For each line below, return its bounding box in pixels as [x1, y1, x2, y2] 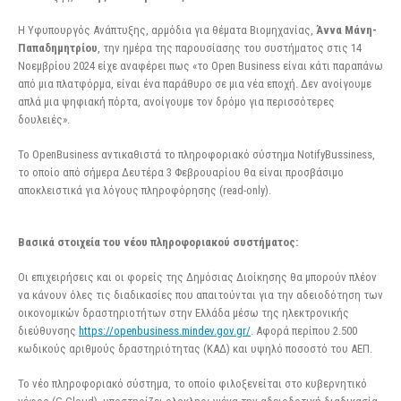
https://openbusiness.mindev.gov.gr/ [79, 324, 251, 338]
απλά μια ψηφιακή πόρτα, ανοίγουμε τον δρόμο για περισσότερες [18, 95, 335, 109]
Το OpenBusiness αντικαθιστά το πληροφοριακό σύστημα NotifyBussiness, [18, 147, 375, 161]
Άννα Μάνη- [316, 23, 377, 38]
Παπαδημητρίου [18, 41, 98, 55]
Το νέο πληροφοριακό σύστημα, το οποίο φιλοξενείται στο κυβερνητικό [18, 376, 367, 390]
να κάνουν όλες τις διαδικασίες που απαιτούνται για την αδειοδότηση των [18, 288, 383, 303]
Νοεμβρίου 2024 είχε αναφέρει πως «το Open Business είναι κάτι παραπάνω [18, 59, 383, 73]
